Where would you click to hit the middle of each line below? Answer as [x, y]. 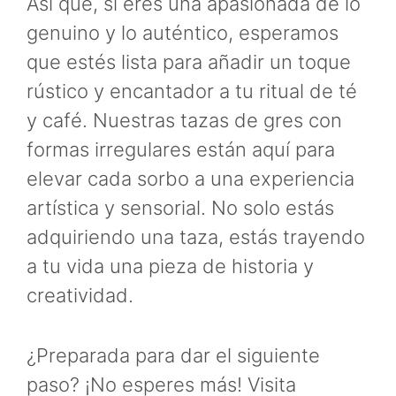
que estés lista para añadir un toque [189, 61]
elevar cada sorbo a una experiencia [190, 178]
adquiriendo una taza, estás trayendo [196, 236]
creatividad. [80, 295]
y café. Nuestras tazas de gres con [184, 120]
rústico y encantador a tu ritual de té [192, 91]
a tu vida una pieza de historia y [170, 266]
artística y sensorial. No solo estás [180, 207]
